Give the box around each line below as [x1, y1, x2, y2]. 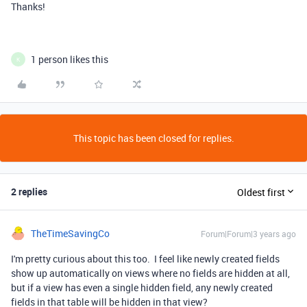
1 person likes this [31, 53, 108, 66]
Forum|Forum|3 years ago [201, 228, 296, 239]
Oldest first [237, 185, 285, 199]
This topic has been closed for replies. [73, 132, 234, 145]
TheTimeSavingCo [31, 227, 110, 240]
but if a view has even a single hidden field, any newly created [11, 281, 273, 294]
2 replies [11, 185, 47, 198]
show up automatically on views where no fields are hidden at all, [11, 267, 290, 280]
